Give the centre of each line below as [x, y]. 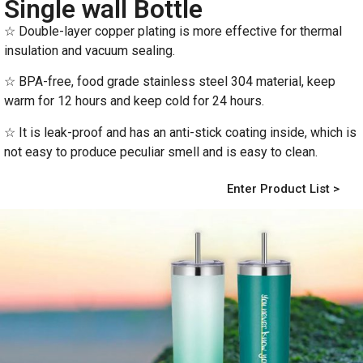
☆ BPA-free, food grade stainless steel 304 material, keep [170, 82]
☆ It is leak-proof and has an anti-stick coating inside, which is [180, 132]
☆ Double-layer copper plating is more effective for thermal [173, 31]
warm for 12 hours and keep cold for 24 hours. [134, 101]
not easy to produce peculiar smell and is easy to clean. [161, 152]
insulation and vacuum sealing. [90, 50]
